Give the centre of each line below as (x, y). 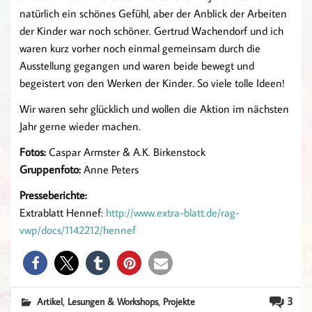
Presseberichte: (53, 195)
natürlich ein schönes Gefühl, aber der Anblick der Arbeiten (153, 14)
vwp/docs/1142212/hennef (78, 230)
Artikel (50, 302)
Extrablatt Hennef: (63, 213)
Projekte (179, 302)
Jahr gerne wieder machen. (80, 126)
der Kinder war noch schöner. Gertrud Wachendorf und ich (151, 31)
